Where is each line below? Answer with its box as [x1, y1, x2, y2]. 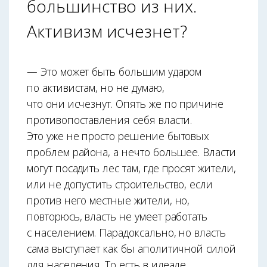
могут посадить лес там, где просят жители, [27, 161, 236, 176]
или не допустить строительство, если [27, 177, 213, 192]
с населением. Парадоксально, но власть [27, 225, 226, 240]
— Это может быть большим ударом [27, 64, 202, 79]
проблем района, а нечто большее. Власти [27, 145, 236, 160]
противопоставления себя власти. [27, 113, 193, 128]
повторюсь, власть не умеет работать [27, 209, 208, 224]
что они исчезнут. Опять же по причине [27, 97, 224, 111]
